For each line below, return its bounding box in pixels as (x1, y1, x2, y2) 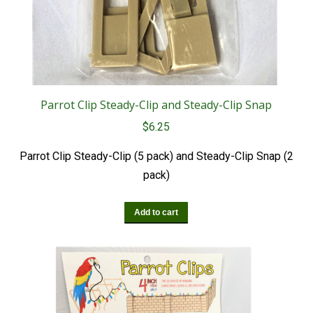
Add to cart (134, 208, 178, 218)
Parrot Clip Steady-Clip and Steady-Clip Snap (41, 97, 272, 113)
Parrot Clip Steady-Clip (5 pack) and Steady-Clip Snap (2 (19, 150, 293, 163)
